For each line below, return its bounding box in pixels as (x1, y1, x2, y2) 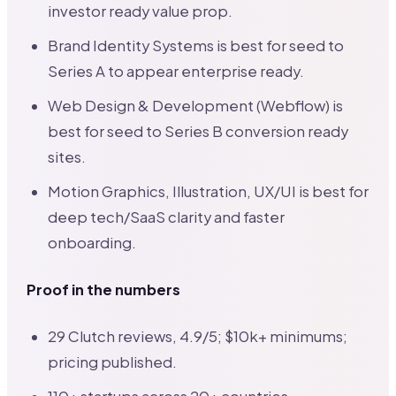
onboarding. (48, 233, 137, 253)
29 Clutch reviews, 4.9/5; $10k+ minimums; (48, 327, 348, 346)
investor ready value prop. (48, 2, 233, 21)
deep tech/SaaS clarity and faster (48, 208, 286, 227)
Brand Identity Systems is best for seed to (48, 36, 345, 56)
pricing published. (48, 353, 178, 372)
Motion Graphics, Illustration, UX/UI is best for (48, 182, 369, 202)
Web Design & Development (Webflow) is (48, 96, 344, 116)
